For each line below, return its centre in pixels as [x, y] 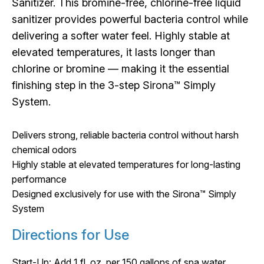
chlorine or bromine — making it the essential [121, 68]
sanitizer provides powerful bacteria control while [130, 19]
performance [39, 179]
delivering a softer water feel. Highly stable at [121, 35]
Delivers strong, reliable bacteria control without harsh [125, 135]
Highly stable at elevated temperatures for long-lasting [126, 164]
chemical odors [44, 149]
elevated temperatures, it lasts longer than [113, 52]
